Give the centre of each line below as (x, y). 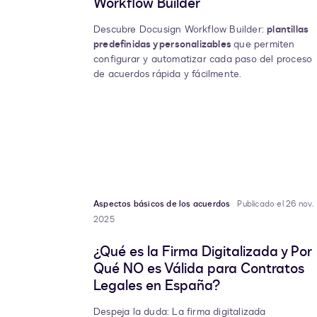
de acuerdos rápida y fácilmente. (168, 74)
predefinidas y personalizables (164, 45)
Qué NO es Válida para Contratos (199, 269)
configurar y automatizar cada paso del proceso (203, 59)
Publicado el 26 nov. (275, 204)
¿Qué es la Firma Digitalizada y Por (203, 252)
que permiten (264, 45)
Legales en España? (157, 286)
